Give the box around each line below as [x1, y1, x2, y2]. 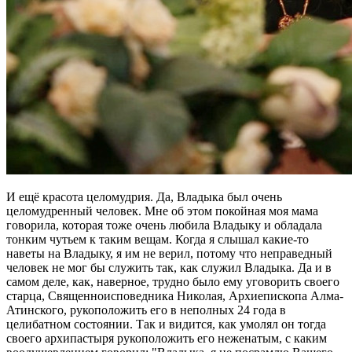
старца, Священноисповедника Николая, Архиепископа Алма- [6, 289, 343, 303]
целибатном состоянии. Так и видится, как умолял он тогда [6, 317, 326, 332]
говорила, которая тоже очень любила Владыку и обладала [6, 218, 322, 233]
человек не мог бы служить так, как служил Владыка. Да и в [6, 261, 332, 275]
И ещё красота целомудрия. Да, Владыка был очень [6, 190, 282, 204]
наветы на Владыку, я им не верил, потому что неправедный [6, 247, 332, 261]
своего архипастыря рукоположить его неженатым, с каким [6, 332, 327, 346]
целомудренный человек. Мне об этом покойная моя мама [6, 204, 318, 218]
